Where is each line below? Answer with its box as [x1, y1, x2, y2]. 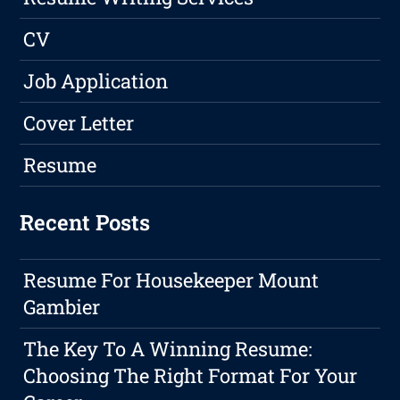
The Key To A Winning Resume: [23, 336, 313, 362]
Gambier [23, 294, 101, 321]
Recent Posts [20, 208, 151, 237]
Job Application [23, 68, 169, 95]
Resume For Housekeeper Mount [23, 267, 320, 294]
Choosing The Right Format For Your [23, 362, 358, 389]
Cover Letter [23, 110, 135, 137]
